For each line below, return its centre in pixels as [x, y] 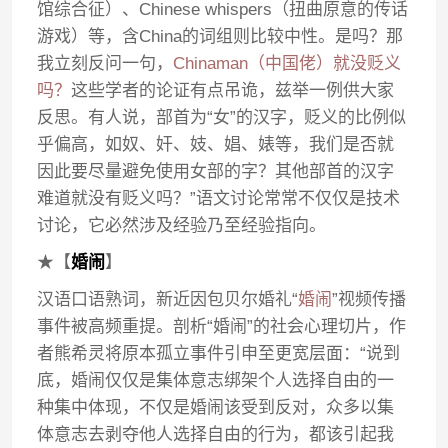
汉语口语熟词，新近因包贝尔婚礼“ [168, 299]
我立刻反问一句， [105, 63]
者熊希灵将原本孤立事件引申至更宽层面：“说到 [219, 353]
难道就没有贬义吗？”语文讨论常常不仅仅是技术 [219, 198]
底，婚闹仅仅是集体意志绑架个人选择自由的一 [216, 380]
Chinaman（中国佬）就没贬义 [287, 63]
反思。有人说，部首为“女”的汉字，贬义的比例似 [222, 117]
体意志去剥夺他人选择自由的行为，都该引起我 [216, 434]
